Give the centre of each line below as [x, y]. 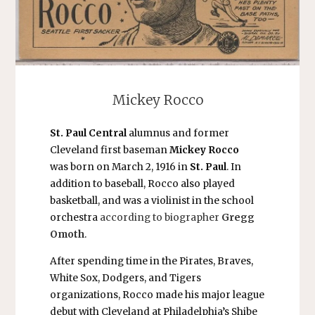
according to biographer [160, 218]
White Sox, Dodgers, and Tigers [125, 278]
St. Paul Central [88, 134]
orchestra [75, 218]
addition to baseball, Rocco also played [142, 184]
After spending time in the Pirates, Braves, [151, 262]
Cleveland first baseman [109, 150]
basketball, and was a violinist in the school [152, 201]
